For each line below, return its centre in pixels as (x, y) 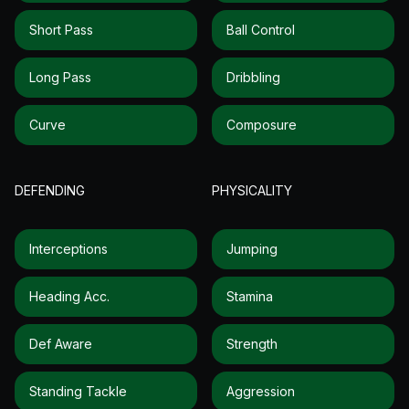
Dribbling (253, 77)
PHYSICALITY (252, 190)
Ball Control (261, 29)
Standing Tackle (78, 391)
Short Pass (61, 29)
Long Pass (60, 77)
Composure (262, 124)
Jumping (252, 248)
